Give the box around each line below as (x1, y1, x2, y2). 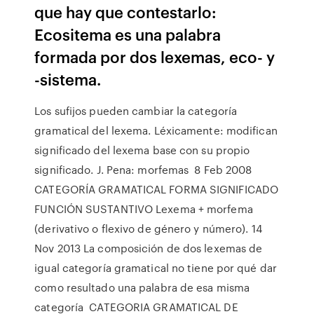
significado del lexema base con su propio (34, 142, 250, 158)
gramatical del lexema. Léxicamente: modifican (34, 123, 278, 138)
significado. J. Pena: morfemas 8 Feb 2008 (34, 162, 252, 177)
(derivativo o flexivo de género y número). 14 (34, 221, 262, 236)
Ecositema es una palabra (34, 23, 221, 45)
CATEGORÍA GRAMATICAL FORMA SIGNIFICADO (34, 182, 279, 197)
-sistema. (34, 68, 102, 90)
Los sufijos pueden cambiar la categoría (34, 103, 238, 118)
